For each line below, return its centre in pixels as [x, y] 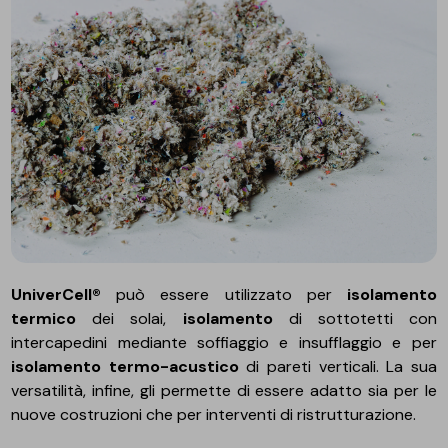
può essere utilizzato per [224, 295]
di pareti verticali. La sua [337, 367]
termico [44, 319]
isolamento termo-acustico [125, 367]
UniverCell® [56, 295]
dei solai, [129, 319]
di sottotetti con [354, 319]
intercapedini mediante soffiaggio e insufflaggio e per [224, 343]
